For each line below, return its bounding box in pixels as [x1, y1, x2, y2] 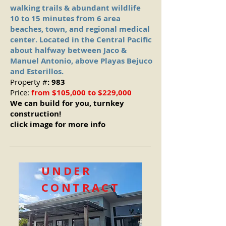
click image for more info [10, 119, 105, 130]
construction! [10, 108, 61, 119]
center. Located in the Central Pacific [10, 34, 152, 45]
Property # [10, 77, 47, 87]
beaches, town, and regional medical [10, 24, 150, 34]
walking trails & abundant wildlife [10, 3, 141, 13]
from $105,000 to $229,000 [31, 87, 132, 98]
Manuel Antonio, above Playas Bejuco [10, 55, 152, 66]
